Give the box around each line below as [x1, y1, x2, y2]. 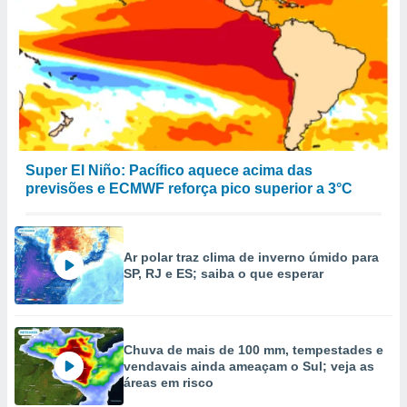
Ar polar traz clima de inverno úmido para [124, 250, 379, 264]
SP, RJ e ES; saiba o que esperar [124, 266, 323, 281]
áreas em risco [124, 375, 213, 390]
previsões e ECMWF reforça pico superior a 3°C [25, 181, 352, 196]
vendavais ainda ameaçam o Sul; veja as [124, 359, 374, 373]
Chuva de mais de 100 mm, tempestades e [124, 342, 383, 357]
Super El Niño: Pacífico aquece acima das [25, 163, 313, 178]
